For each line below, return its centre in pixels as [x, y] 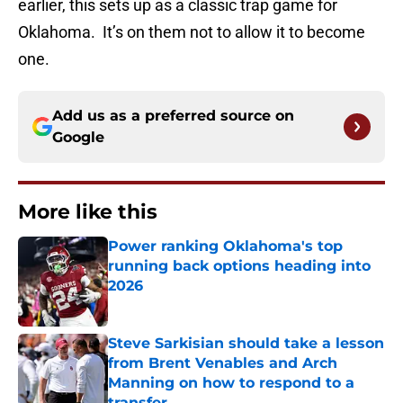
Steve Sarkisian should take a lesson [246, 344]
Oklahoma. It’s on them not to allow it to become [192, 32]
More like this [88, 212]
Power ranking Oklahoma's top [225, 246]
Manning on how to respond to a [231, 383]
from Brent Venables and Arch [223, 363]
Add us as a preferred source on [173, 116]
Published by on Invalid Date [185, 304]
